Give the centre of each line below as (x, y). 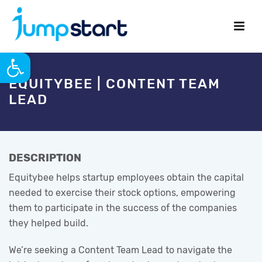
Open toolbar (9, 58)
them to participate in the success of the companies (123, 208)
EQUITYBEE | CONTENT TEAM (115, 84)
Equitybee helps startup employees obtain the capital (126, 177)
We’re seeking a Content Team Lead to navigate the (120, 250)
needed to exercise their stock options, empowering (122, 193)
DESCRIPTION (45, 158)
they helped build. (49, 223)
